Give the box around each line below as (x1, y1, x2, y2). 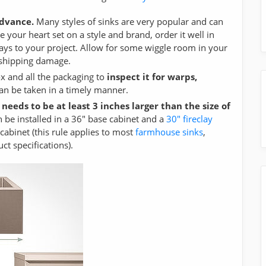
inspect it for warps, (107, 70, 197, 83)
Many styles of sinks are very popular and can (34, 15, 223, 27)
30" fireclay (166, 112, 213, 125)
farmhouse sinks (135, 125, 203, 138)
